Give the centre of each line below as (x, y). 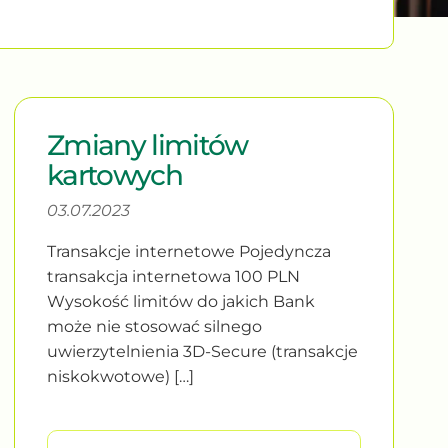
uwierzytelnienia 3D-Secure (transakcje (203, 351)
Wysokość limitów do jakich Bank (181, 301)
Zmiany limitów (147, 144)
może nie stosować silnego (155, 326)
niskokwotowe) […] (121, 376)
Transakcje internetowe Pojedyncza (189, 251)
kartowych (114, 174)
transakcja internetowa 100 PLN (174, 276)
